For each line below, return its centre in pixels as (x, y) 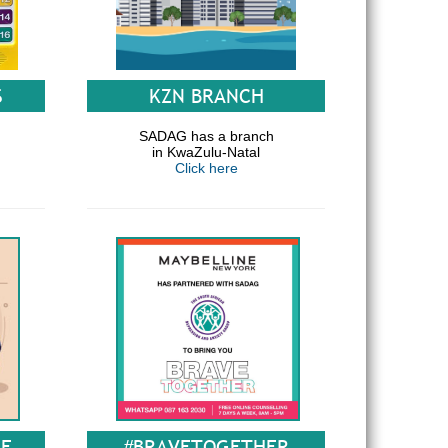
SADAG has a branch (206, 136)
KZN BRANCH (206, 96)
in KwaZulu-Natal (206, 152)
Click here (206, 168)
